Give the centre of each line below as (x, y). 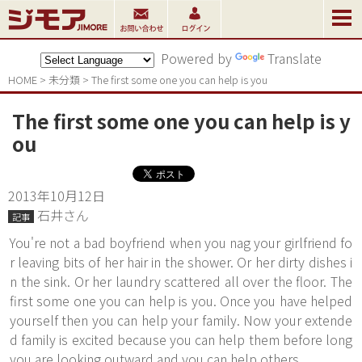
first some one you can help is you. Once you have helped (181, 301)
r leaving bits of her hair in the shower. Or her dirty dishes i (181, 262)
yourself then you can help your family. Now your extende (181, 320)
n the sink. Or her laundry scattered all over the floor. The (181, 281)
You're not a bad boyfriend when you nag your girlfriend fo (181, 242)
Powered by (195, 58)
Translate (295, 58)
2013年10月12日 (57, 196)
